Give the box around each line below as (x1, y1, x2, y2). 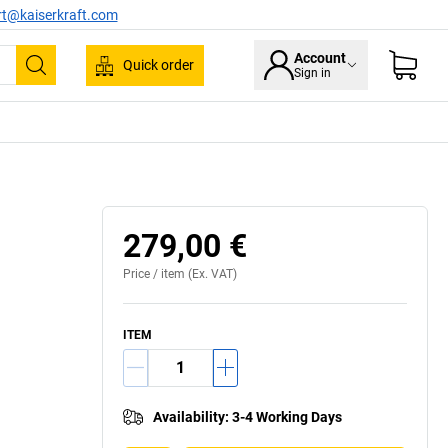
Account (294, 50, 346, 67)
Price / (123, 266, 161, 281)
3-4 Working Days (232, 408, 342, 425)
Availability (153, 408, 225, 425)
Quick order (123, 57, 194, 73)
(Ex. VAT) (185, 266, 237, 281)
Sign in (294, 66, 331, 81)
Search (34, 66, 97, 91)
